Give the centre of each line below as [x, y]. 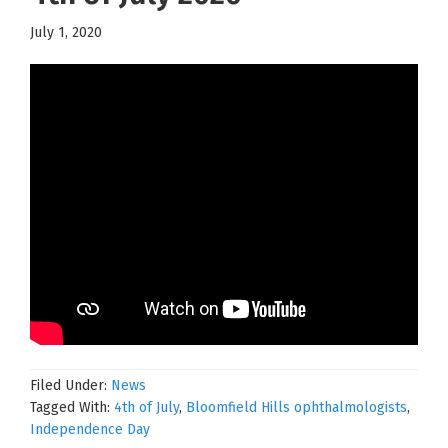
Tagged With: [72, 407]
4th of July [146, 407]
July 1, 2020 [66, 32]
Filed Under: [70, 385]
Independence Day [90, 429]
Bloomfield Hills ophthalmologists [296, 407]
